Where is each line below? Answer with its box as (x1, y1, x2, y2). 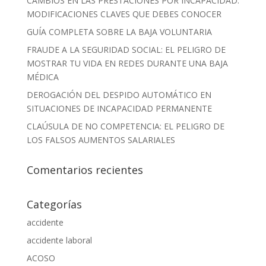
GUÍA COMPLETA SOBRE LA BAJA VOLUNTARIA (26, 26, 212, 37)
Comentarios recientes (26, 162, 143, 177)
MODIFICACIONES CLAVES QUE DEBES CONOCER (26, 8, 221, 20)
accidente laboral (26, 234, 92, 246)
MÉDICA (26, 71, 59, 83)
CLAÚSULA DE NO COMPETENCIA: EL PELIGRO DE (26, 120, 224, 132)
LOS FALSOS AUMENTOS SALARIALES (26, 134, 175, 145)
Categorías (26, 197, 82, 211)
